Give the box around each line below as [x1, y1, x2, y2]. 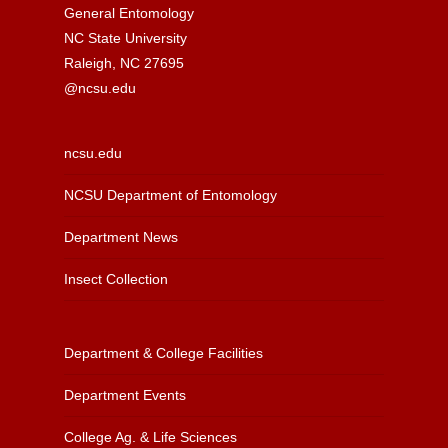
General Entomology [64, 4, 194, 21]
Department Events [64, 386, 186, 403]
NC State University [64, 29, 187, 46]
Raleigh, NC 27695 [64, 54, 184, 71]
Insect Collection [64, 270, 168, 287]
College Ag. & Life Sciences [64, 428, 237, 445]
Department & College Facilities [64, 344, 263, 361]
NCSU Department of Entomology [64, 186, 277, 203]
